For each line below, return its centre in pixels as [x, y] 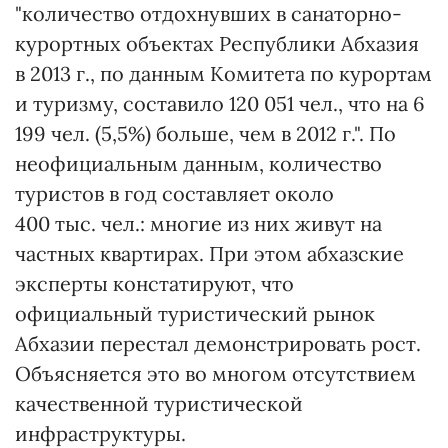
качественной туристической [159, 403]
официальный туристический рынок [195, 313]
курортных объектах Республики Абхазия [217, 43]
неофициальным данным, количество [198, 163]
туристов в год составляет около [174, 193]
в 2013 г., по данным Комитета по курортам [223, 73]
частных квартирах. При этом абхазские [209, 253]
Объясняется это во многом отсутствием [215, 373]
